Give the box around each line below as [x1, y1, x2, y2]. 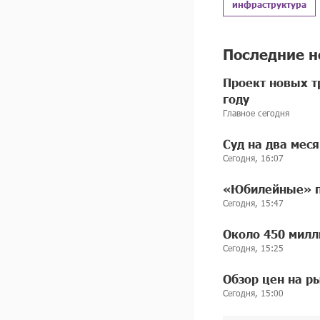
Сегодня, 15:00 [223, 287, 284, 299]
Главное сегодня [223, 107, 289, 119]
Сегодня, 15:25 [223, 242, 284, 254]
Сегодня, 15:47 [223, 197, 284, 209]
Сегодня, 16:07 [223, 152, 284, 164]
